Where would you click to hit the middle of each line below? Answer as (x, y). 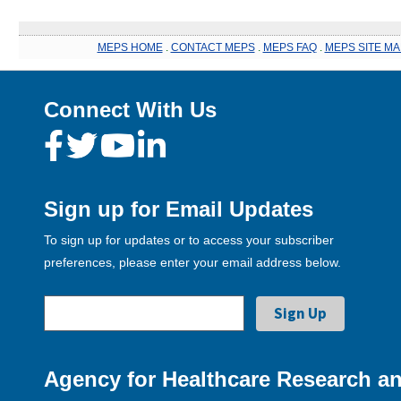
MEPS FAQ (290, 47)
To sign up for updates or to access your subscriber (189, 240)
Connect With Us (130, 110)
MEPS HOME (130, 47)
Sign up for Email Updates (179, 209)
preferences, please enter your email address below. (192, 262)
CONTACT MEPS (213, 47)
